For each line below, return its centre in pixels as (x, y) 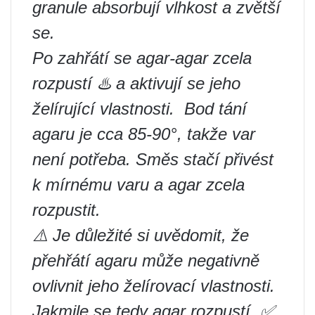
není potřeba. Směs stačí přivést (153, 159)
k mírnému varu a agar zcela (139, 185)
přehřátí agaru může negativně (146, 261)
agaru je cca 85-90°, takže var (144, 134)
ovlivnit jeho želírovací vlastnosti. (154, 286)
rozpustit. (66, 210)
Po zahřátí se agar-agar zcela (142, 58)
